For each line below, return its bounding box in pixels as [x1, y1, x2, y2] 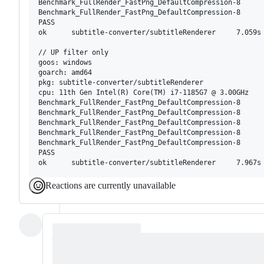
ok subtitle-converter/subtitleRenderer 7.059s [38, 28, 261, 37]
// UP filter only [38, 48, 108, 57]
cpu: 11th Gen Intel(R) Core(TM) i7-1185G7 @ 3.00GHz [38, 88, 249, 97]
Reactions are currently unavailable [45, 180, 176, 190]
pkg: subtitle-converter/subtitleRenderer [38, 78, 203, 87]
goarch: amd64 [38, 68, 92, 77]
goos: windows [38, 58, 92, 67]
